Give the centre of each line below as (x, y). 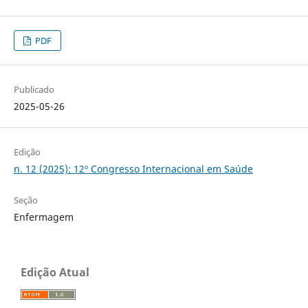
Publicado (34, 89)
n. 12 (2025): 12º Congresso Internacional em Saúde (133, 168)
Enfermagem (43, 217)
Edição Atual (55, 272)
